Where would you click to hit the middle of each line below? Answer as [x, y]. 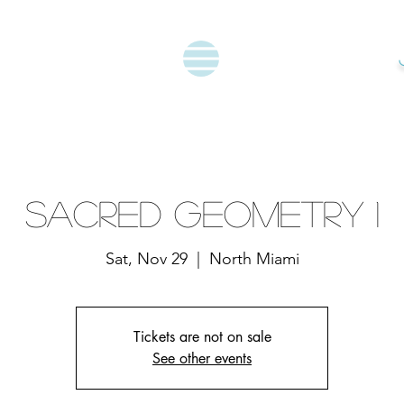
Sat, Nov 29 [146, 259]
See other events [202, 358]
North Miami [254, 259]
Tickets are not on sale [202, 337]
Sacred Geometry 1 [202, 213]
